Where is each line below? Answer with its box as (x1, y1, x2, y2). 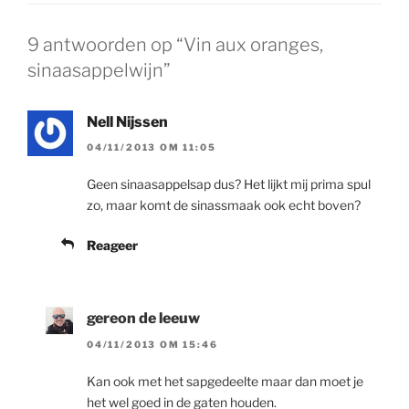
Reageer (87, 237, 138, 254)
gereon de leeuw (87, 309, 200, 328)
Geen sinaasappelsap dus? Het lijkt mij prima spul (87, 176, 371, 193)
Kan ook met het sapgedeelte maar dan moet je (87, 372, 363, 389)
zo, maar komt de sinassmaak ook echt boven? (87, 197, 361, 214)
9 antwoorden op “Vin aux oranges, (27, 34, 323, 57)
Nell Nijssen (87, 113, 168, 131)
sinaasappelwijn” (27, 59, 171, 82)
